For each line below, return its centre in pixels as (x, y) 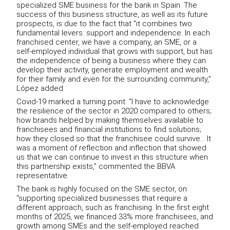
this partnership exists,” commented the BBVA (96, 167)
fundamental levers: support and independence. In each (113, 33)
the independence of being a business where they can (111, 61)
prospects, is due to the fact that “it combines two (104, 24)
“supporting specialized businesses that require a (102, 198)
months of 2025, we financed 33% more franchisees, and (115, 217)
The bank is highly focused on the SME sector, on (102, 189)
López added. (41, 89)
